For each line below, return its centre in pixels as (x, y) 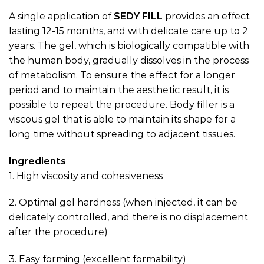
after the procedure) (58, 232)
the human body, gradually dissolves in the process (129, 60)
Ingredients (39, 161)
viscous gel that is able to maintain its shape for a (122, 119)
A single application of (61, 16)
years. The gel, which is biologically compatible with (129, 45)
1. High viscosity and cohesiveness (86, 176)
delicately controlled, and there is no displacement (128, 217)
